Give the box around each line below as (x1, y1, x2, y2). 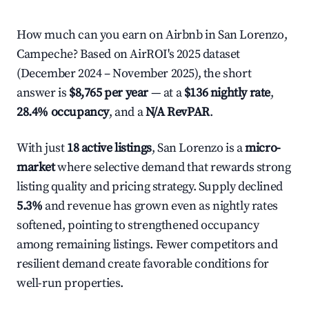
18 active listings (67, 140, 152, 156)
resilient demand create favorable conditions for (17, 256, 269, 272)
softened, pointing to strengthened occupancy (17, 217, 259, 233)
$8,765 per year (69, 85, 148, 101)
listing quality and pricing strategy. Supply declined (17, 179, 283, 195)
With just (17, 140, 67, 156)
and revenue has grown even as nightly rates (42, 198, 278, 214)
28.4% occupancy (17, 104, 109, 120)
